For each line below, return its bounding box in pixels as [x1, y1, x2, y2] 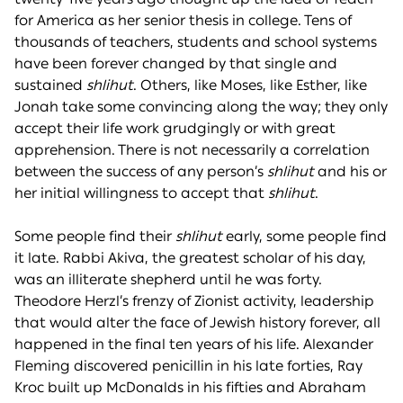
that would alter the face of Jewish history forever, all [14, 314, 381, 332]
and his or [314, 163, 387, 181]
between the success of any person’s [14, 163, 267, 181]
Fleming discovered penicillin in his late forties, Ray [14, 357, 363, 375]
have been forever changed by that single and [14, 55, 337, 73]
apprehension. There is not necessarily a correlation [14, 141, 370, 159]
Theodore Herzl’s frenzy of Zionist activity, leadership [14, 292, 374, 310]
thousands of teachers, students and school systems [14, 33, 377, 51]
